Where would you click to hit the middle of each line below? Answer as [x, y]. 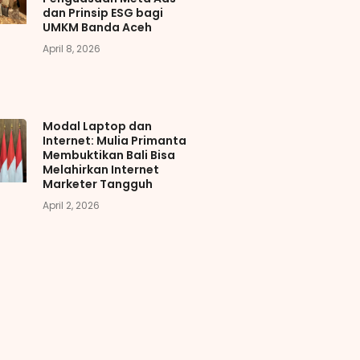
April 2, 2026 [71, 205]
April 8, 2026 [71, 48]
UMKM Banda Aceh [97, 27]
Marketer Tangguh [97, 184]
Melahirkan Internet [100, 169]
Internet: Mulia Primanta [114, 140]
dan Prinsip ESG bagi [102, 12]
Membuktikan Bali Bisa [108, 155]
